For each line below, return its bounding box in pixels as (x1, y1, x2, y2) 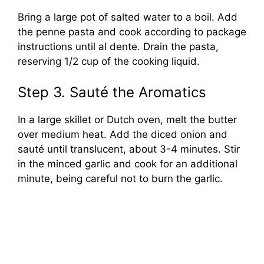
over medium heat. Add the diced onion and (18, 128, 227, 140)
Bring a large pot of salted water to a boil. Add (18, 11, 237, 24)
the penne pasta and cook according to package (18, 26, 246, 38)
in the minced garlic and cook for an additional (18, 157, 237, 170)
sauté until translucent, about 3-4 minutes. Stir (18, 143, 240, 155)
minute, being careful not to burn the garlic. (18, 172, 223, 184)
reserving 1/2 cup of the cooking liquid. (18, 55, 200, 68)
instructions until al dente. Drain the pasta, (18, 41, 219, 53)
